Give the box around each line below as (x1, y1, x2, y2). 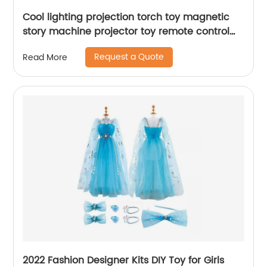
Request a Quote (94, 50, 164, 64)
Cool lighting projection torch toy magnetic (23, 10, 230, 26)
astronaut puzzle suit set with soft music (23, 38, 213, 54)
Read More (23, 50, 68, 64)
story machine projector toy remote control (23, 24, 230, 40)
